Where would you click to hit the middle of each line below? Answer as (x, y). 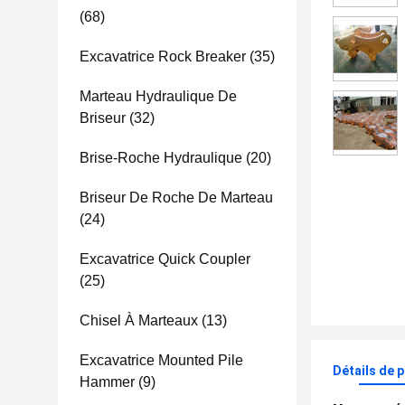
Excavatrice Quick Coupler (165, 259)
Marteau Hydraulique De (158, 96)
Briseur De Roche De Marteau (176, 198)
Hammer (107, 382)
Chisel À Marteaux (139, 320)
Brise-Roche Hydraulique (161, 158)
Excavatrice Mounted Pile (161, 360)
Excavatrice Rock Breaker (163, 57)
